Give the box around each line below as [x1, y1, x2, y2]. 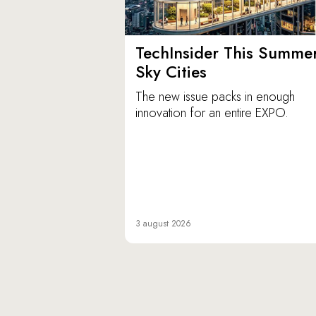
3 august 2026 [135, 217, 191, 231]
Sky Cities [135, 60, 217, 85]
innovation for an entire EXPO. [135, 104, 288, 123]
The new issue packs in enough [135, 87, 295, 107]
